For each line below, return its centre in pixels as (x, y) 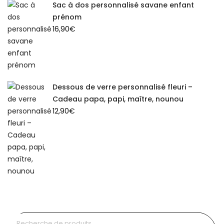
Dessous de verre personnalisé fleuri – (122, 87)
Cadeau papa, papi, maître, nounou (118, 99)
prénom (67, 17)
